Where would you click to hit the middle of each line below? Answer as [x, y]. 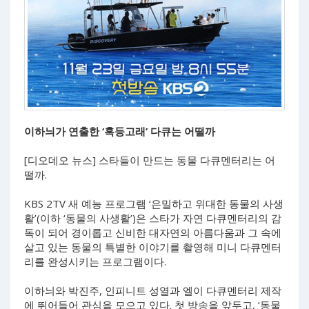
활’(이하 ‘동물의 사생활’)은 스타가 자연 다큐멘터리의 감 [153, 218]
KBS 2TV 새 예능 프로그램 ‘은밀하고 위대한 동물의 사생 [154, 204]
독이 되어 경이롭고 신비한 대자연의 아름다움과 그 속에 [153, 233]
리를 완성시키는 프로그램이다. [97, 262]
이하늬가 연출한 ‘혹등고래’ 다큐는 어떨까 [120, 131]
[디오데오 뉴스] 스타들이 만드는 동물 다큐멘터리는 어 [150, 160]
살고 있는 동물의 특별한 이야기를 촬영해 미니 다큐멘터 [153, 247]
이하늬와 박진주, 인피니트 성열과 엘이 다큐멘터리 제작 [153, 291]
